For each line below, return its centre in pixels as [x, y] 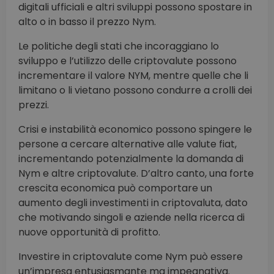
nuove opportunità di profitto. [89, 232]
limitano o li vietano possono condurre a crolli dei [135, 91]
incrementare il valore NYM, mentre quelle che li [133, 76]
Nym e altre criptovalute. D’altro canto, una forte [136, 174]
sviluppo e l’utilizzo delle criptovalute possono [128, 61]
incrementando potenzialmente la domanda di [131, 159]
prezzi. [34, 105]
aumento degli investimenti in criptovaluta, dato [133, 203]
